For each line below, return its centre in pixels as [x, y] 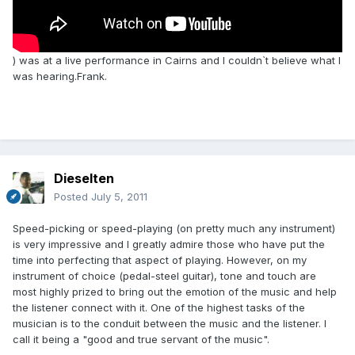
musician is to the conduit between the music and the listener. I [170, 324]
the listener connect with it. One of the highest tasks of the [159, 308]
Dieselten [84, 179]
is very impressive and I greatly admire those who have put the [169, 244]
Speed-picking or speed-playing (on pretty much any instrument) [174, 229]
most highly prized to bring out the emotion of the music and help [175, 292]
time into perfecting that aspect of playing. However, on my [160, 260]
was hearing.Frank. [60, 76]
